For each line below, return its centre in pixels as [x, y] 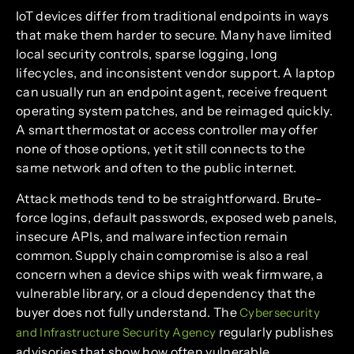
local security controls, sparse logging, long [147, 54]
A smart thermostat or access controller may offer [167, 130]
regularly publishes [275, 331]
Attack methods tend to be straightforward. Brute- [169, 198]
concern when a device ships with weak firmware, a [170, 274]
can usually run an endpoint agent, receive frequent [172, 92]
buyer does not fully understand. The [128, 312]
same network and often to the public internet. [156, 168]
